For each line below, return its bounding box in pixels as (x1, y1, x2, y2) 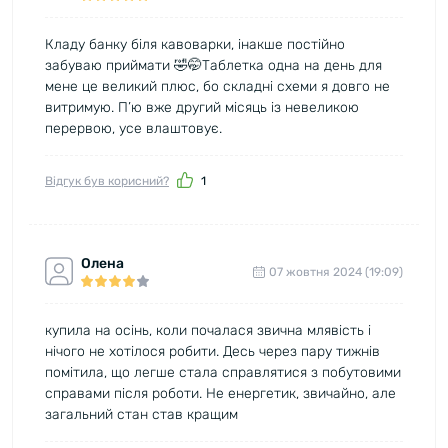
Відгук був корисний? (45, 173, 169, 188)
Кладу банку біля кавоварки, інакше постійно (45, 35, 345, 53)
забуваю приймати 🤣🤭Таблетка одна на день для (45, 56, 382, 74)
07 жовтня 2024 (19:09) (269, 264, 403, 279)
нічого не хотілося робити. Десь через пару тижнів (45, 342, 380, 360)
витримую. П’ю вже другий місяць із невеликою (45, 98, 359, 116)
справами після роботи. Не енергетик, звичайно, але (45, 384, 396, 402)
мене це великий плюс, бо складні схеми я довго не (45, 77, 390, 95)
